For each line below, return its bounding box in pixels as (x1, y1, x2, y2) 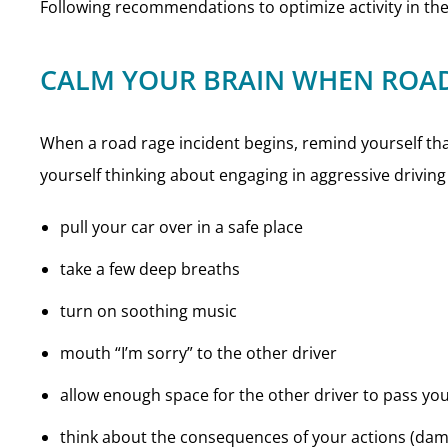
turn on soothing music (60, 300, 237, 322)
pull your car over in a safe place (60, 216, 303, 238)
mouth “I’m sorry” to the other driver (60, 342, 337, 364)
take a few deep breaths (60, 258, 240, 280)
